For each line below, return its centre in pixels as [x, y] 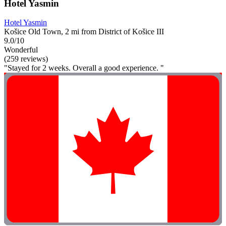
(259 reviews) [26, 59]
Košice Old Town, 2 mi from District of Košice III [84, 32]
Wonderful [21, 50]
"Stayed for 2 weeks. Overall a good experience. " [84, 68]
